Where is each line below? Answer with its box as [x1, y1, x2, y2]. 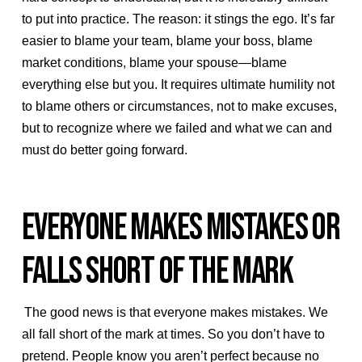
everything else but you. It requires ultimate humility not [21, 77, 335, 91]
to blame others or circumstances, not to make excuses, [21, 99, 337, 113]
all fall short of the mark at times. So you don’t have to [21, 327, 325, 342]
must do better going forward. [21, 142, 187, 157]
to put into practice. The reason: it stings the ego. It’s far [21, 11, 335, 26]
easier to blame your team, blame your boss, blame [21, 33, 313, 48]
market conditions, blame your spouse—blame [21, 55, 287, 69]
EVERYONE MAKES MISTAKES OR [21, 206, 340, 251]
